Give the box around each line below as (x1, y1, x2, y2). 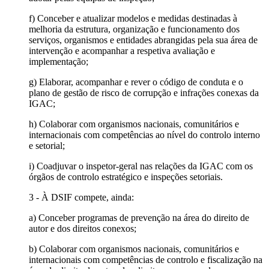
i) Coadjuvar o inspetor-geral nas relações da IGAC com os (29, 160, 253, 171)
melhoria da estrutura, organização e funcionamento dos (29, 23, 240, 34)
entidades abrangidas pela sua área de (116, 34, 258, 45)
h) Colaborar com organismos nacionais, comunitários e (29, 118, 239, 129)
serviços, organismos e (29, 34, 116, 45)
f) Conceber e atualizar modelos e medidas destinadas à (29, 13, 237, 23)
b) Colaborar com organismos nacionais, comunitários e (29, 243, 239, 254)
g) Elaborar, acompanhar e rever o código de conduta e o (29, 76, 243, 87)
